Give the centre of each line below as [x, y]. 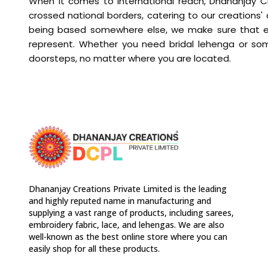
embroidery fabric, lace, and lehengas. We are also [127, 224]
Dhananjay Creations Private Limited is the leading [128, 188]
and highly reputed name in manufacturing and [120, 200]
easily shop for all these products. [94, 248]
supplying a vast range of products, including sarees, [131, 212]
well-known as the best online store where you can [128, 236]
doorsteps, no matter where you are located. [130, 59]
